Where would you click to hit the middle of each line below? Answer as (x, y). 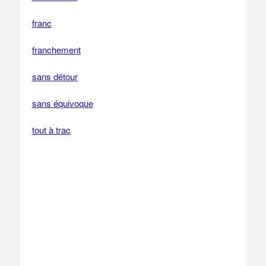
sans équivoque (62, 103)
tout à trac (51, 130)
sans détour (55, 76)
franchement (56, 50)
